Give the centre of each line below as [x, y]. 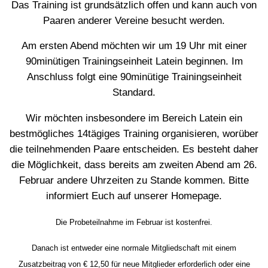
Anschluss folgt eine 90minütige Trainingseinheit [134, 77]
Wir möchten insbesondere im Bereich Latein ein [134, 118]
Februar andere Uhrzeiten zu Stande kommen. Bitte [134, 180]
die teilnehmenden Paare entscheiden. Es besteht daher [134, 149]
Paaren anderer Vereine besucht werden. [134, 20]
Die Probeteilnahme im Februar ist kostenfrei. [134, 222]
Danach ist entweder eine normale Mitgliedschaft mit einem [134, 248]
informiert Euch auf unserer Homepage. [134, 196]
